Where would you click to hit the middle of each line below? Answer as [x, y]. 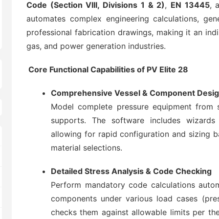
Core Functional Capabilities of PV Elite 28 [107, 69]
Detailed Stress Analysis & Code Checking [131, 171]
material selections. [87, 148]
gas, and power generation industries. [96, 46]
